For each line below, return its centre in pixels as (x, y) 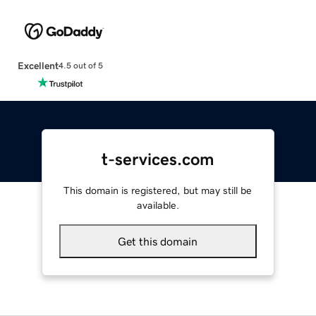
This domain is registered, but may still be (158, 190)
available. (158, 205)
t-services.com (158, 159)
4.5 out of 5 (80, 66)
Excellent (38, 65)
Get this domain (158, 241)
